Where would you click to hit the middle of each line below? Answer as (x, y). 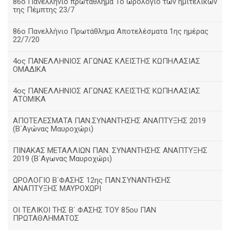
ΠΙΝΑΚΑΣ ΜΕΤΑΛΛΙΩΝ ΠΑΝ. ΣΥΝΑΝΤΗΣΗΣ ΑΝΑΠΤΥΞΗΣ (110, 150)
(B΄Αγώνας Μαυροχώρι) (53, 129)
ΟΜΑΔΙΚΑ (30, 69)
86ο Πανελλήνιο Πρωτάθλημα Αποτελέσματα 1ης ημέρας (111, 31)
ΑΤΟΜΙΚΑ (29, 99)
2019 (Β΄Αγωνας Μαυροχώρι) (62, 159)
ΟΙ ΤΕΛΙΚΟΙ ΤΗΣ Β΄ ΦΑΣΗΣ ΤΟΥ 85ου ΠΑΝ (84, 210)
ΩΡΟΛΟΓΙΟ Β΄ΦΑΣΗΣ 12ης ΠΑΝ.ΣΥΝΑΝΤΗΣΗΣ (92, 180)
